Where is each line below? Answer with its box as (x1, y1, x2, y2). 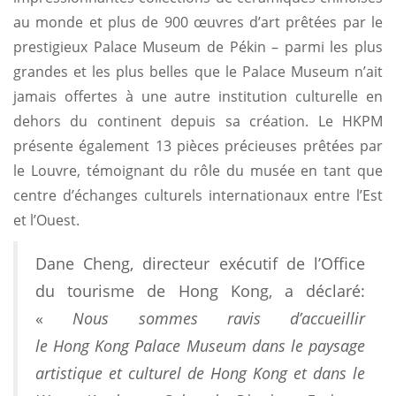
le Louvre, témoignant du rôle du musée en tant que (13, 160, 383, 180)
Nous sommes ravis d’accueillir (72, 307, 365, 329)
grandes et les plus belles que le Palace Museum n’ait (13, 61, 383, 81)
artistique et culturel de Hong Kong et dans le (35, 362, 365, 384)
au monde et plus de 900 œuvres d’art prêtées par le (13, 11, 383, 32)
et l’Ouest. (13, 209, 80, 230)
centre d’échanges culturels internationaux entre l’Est (13, 185, 383, 205)
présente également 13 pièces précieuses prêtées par (13, 135, 383, 156)
